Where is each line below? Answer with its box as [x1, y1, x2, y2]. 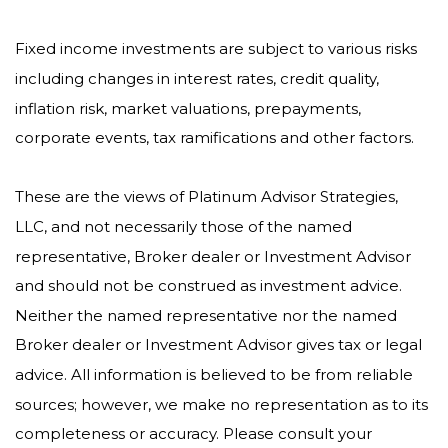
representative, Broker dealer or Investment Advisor [15, 246, 411, 266]
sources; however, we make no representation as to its [15, 394, 428, 414]
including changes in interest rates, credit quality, [15, 68, 379, 88]
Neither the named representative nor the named [15, 305, 397, 325]
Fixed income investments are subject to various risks [15, 39, 417, 59]
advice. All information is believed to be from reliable [15, 364, 413, 384]
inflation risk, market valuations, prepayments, [15, 98, 361, 118]
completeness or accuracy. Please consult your [15, 423, 372, 443]
